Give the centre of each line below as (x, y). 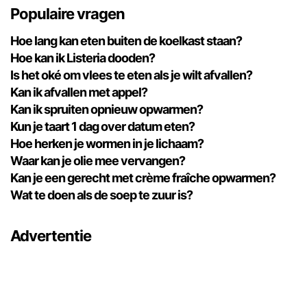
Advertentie (51, 236)
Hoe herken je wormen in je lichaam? (107, 144)
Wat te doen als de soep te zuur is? (101, 195)
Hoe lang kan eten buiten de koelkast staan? (126, 41)
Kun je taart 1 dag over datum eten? (102, 127)
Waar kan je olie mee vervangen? (98, 161)
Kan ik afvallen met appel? (79, 93)
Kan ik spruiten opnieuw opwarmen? (107, 110)
